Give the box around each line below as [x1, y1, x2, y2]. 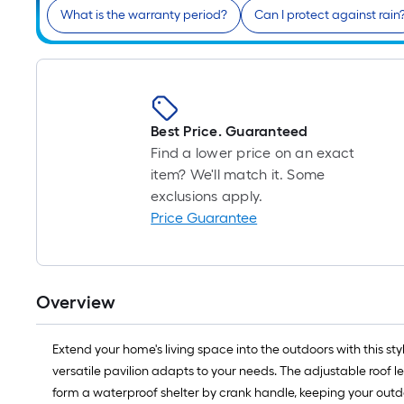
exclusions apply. [151, 188, 263, 206]
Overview [36, 291, 115, 314]
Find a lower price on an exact [151, 144, 355, 162]
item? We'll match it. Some [151, 166, 326, 184]
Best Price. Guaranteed [151, 123, 308, 141]
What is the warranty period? [60, 7, 227, 23]
